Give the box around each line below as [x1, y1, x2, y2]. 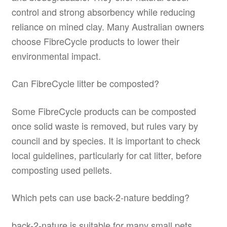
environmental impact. [11, 49, 101, 62]
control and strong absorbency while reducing [11, 5, 195, 18]
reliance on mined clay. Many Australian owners [11, 19, 204, 33]
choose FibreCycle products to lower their [11, 34, 179, 48]
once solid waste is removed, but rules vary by [11, 119, 198, 132]
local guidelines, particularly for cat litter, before [11, 148, 202, 162]
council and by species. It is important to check [11, 133, 200, 147]
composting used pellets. [11, 163, 112, 176]
